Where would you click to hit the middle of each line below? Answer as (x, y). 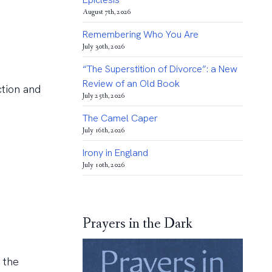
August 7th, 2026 (107, 12)
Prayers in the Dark (137, 224)
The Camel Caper (120, 118)
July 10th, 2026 (104, 165)
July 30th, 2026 (104, 47)
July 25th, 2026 (104, 96)
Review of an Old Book (131, 83)
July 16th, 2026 (104, 131)
